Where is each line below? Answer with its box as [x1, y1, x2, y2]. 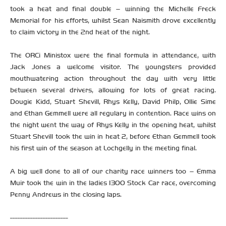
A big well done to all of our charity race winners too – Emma [10, 167, 216, 176]
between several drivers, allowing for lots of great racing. [10, 86, 216, 95]
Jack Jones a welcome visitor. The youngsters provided [10, 63, 216, 72]
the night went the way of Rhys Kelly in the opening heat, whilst [10, 121, 216, 130]
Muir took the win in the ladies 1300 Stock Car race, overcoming [10, 179, 216, 188]
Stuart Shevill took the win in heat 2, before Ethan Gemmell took [10, 132, 216, 141]
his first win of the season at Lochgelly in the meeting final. [10, 144, 197, 153]
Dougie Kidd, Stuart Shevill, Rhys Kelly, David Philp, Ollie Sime [10, 97, 216, 106]
